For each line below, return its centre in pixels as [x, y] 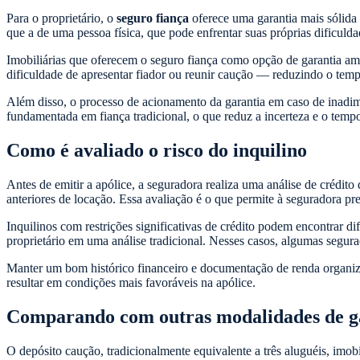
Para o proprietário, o [61, 18]
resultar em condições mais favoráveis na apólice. [131, 282]
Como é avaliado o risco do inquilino [157, 150]
